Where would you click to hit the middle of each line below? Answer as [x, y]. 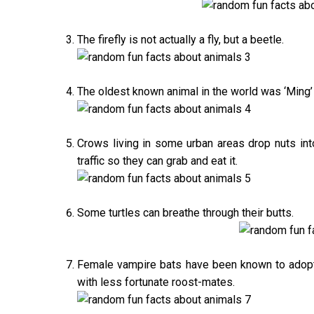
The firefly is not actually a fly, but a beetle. [180, 39]
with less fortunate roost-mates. [156, 282]
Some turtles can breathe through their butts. [185, 212]
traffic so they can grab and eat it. [157, 161]
